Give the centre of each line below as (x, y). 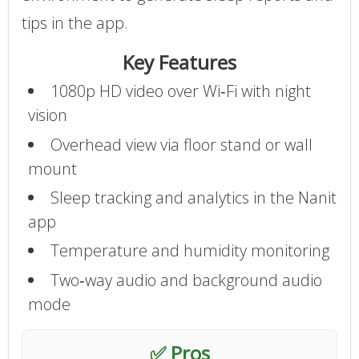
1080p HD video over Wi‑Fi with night (180, 91)
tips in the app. (75, 22)
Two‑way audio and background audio (186, 280)
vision (47, 115)
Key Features (179, 63)
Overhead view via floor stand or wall (181, 144)
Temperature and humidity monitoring (190, 251)
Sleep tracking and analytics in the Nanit (193, 197)
